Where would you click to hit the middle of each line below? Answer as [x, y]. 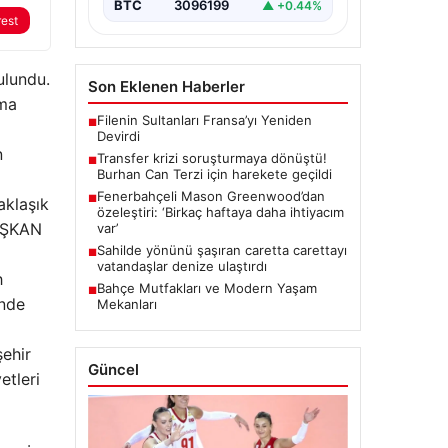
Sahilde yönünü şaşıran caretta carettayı [221, 250]
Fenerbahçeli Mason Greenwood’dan [210, 196]
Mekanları [126, 304]
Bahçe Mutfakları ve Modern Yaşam [206, 288]
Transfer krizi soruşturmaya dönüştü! [211, 158]
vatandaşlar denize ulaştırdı [181, 266]
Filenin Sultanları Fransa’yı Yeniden [204, 120]
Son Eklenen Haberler [166, 87]
